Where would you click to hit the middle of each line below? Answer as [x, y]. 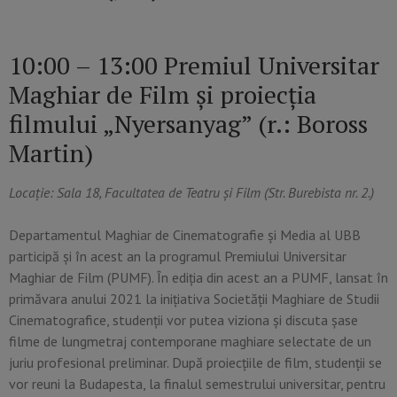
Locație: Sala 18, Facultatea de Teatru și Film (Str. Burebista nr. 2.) [191, 192]
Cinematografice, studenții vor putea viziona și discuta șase [183, 319]
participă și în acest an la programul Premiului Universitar [178, 256]
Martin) [51, 152]
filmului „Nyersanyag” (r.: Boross [188, 123]
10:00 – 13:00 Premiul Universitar [194, 65]
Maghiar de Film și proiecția [163, 94]
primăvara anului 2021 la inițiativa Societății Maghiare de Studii [194, 298]
